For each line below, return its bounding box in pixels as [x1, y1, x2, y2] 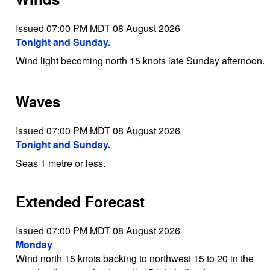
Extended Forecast [15, 191, 145, 212]
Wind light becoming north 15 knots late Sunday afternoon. [15, 53, 265, 67]
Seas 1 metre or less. [15, 156, 105, 171]
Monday [15, 237, 52, 252]
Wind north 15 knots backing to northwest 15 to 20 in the [15, 251, 254, 266]
